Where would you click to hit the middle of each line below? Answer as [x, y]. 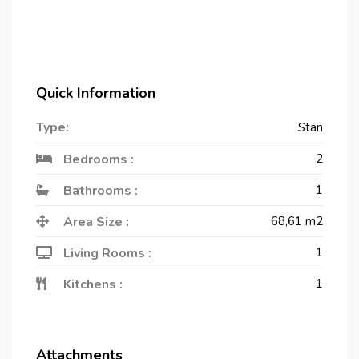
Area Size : [95, 222]
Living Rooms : [106, 253]
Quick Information [96, 93]
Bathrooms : [99, 190]
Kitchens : [91, 284]
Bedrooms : [97, 159]
